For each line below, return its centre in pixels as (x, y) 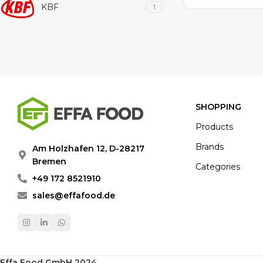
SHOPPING (218, 107)
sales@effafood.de (74, 196)
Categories (218, 167)
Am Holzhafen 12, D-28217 (88, 149)
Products (214, 127)
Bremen (49, 162)
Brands (210, 147)
